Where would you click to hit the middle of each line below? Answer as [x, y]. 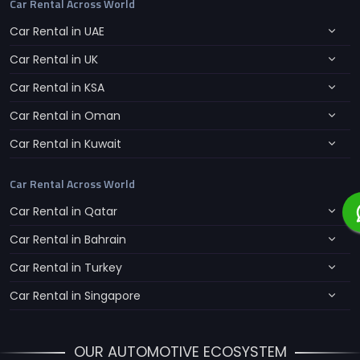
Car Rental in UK [54, 59]
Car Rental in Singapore [75, 295]
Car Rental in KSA [57, 87]
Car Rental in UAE [57, 31]
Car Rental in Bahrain [68, 239]
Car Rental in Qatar [63, 211]
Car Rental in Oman [65, 115]
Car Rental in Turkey [66, 267]
